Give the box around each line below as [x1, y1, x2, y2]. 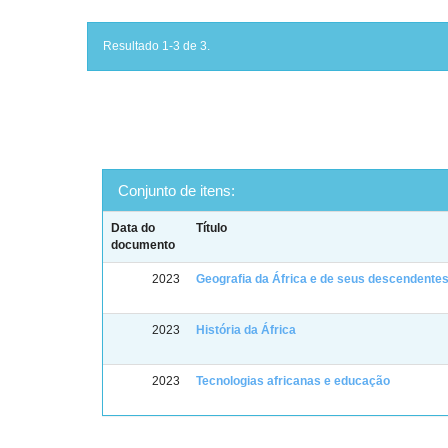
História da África [196, 323, 297, 337]
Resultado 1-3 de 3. [103, 39, 210, 53]
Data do [111, 221, 156, 235]
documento [111, 238, 176, 252]
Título [196, 221, 228, 235]
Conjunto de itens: [118, 182, 235, 199]
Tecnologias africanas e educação [196, 374, 391, 388]
